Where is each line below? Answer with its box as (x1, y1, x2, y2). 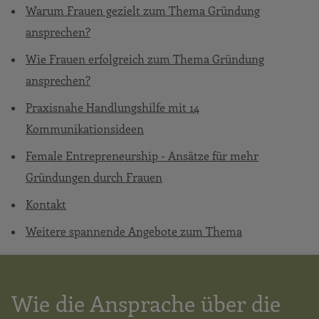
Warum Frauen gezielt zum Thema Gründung (26, 2, 260, 18)
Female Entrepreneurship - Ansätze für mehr (26, 147, 258, 163)
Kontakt (26, 196, 66, 211)
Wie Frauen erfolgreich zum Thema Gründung (26, 51, 264, 66)
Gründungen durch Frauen (26, 169, 162, 184)
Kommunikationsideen (26, 120, 144, 136)
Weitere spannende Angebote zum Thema (26, 223, 242, 239)
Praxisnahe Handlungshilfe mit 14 (26, 99, 199, 115)
